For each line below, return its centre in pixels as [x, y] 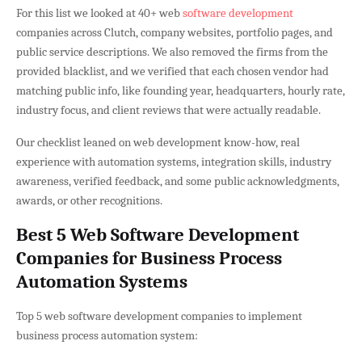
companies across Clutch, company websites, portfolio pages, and [175, 32]
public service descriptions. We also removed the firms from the [172, 51]
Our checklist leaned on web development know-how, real [158, 142]
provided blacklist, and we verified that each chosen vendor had [173, 71]
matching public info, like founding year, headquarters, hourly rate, [181, 90]
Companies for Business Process [149, 258]
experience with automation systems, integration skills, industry [174, 161]
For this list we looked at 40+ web [99, 13]
